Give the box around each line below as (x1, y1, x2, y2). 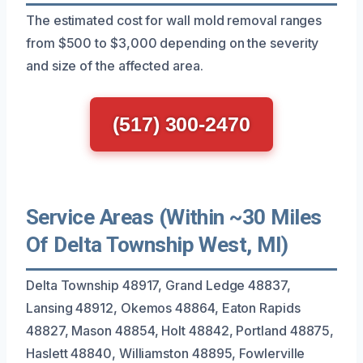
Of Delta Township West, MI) (26, 232, 288, 257)
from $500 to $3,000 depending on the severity (26, 34, 319, 51)
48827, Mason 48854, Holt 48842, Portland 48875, (26, 322, 335, 339)
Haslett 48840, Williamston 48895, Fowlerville (26, 344, 305, 361)
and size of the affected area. (26, 57, 203, 74)
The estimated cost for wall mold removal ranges (26, 11, 322, 28)
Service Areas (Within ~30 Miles (26, 204, 322, 229)
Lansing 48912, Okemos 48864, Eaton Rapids (26, 299, 301, 316)
